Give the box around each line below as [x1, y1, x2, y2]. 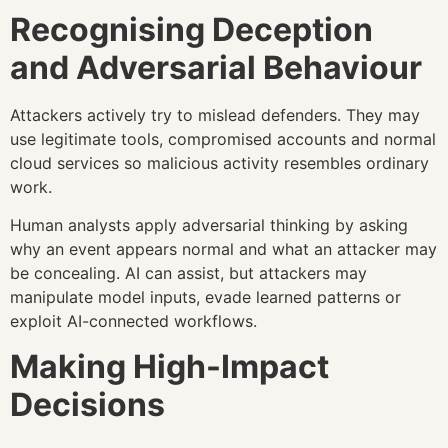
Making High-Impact [10, 346, 329, 386]
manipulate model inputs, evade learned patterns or [10, 287, 401, 308]
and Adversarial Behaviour [10, 47, 422, 87]
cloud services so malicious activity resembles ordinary [10, 152, 429, 173]
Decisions [10, 384, 165, 424]
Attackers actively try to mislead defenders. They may [10, 104, 420, 125]
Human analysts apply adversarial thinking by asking [10, 215, 408, 236]
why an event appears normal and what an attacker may [10, 239, 437, 260]
